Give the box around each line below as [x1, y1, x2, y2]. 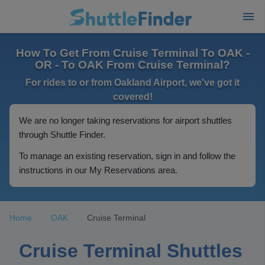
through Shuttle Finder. [19, 130, 105, 140]
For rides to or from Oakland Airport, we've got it [25, 77, 240, 88]
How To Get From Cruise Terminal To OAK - [15, 47, 250, 59]
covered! [112, 92, 153, 102]
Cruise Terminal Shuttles [19, 240, 243, 261]
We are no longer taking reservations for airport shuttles [19, 115, 232, 125]
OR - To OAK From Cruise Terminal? [35, 59, 230, 71]
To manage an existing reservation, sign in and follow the [19, 151, 235, 161]
